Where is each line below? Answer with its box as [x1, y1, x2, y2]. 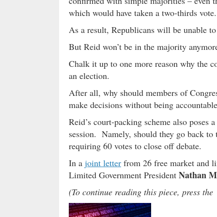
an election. [69, 69, 109, 81]
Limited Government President [69, 169, 179, 181]
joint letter [85, 156, 121, 169]
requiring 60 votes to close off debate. [69, 139, 201, 152]
